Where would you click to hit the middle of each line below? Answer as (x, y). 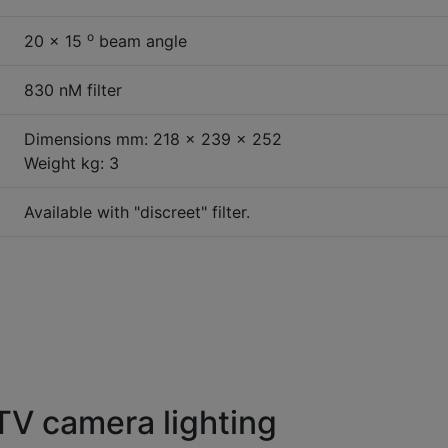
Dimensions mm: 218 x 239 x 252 (153, 138)
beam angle (140, 40)
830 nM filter (73, 89)
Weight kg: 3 (71, 162)
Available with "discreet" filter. (137, 211)
